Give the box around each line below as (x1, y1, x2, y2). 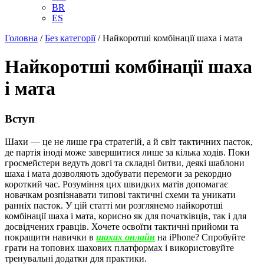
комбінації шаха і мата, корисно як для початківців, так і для (5, 210, 246, 221)
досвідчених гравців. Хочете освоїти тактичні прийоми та (5, 221, 239, 232)
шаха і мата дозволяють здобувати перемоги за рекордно (5, 168, 232, 179)
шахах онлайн (96, 232, 155, 242)
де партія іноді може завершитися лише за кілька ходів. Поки (5, 147, 250, 157)
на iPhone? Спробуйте (155, 232, 245, 242)
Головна (5, 33, 38, 43)
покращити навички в (5, 232, 96, 242)
